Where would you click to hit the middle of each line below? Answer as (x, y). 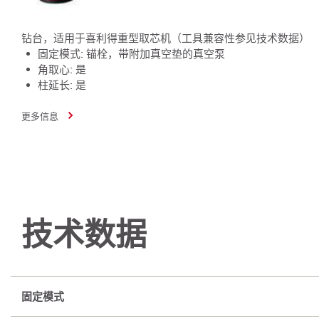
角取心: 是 (62, 69)
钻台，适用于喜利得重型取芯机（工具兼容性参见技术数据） (166, 37)
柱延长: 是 (62, 84)
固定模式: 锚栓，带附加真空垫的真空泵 (131, 53)
